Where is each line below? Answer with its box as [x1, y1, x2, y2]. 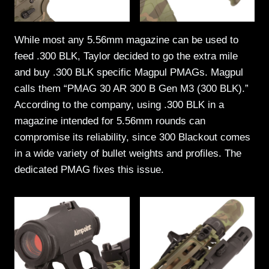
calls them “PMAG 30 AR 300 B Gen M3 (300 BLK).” [14, 82, 249, 94]
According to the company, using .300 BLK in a [14, 98, 224, 110]
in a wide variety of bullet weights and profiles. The [14, 147, 241, 159]
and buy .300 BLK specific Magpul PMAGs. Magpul [14, 66, 243, 78]
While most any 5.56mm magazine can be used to [14, 34, 238, 46]
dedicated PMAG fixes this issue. [14, 163, 164, 175]
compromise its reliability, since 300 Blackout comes [14, 131, 250, 143]
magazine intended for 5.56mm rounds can [14, 115, 205, 127]
